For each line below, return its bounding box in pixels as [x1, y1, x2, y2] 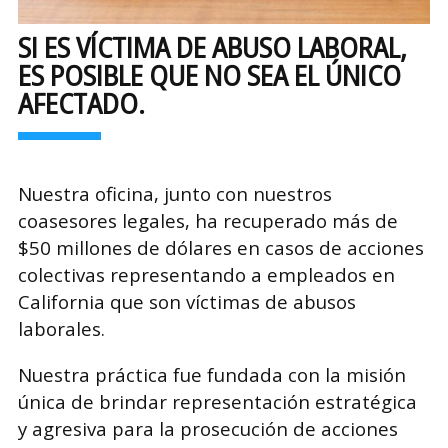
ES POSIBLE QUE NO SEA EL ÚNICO [17, 55, 401, 94]
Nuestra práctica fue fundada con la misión [17, 361, 406, 387]
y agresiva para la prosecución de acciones [17, 415, 398, 441]
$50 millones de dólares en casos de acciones [17, 234, 424, 260]
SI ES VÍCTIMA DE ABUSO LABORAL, [17, 27, 407, 66]
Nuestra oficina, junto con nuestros [17, 180, 332, 206]
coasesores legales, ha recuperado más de [17, 207, 398, 233]
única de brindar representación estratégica [17, 388, 417, 414]
